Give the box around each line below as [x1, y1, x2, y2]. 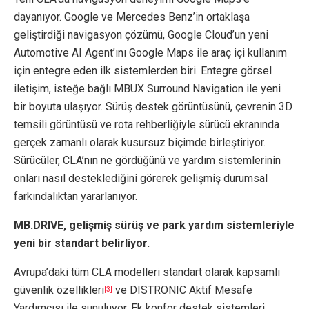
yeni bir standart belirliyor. [14, 237, 150, 250]
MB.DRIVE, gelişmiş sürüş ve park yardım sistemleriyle [14, 219, 295, 232]
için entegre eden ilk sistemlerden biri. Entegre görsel [14, 64, 272, 78]
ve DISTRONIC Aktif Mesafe [112, 283, 252, 297]
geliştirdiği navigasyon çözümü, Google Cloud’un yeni [14, 28, 268, 42]
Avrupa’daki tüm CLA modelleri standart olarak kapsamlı [14, 266, 280, 279]
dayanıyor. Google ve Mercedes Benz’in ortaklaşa [14, 10, 250, 24]
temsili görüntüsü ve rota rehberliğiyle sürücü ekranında [14, 118, 279, 132]
